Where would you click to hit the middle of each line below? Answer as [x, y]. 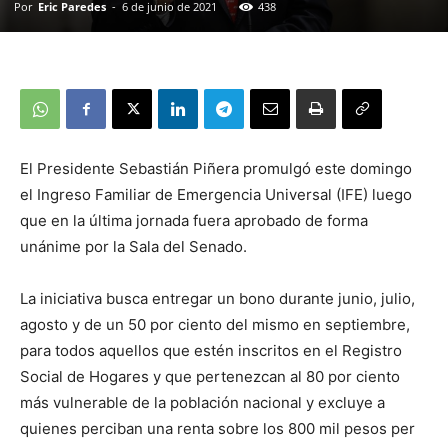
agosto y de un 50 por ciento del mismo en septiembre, [215, 325]
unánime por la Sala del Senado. [133, 247]
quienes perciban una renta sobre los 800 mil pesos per [217, 429]
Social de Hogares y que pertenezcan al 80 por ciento [210, 377]
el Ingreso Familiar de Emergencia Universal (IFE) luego [216, 195]
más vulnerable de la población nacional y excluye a [202, 403]
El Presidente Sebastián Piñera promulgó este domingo [216, 169]
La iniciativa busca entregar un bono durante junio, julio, [217, 299]
